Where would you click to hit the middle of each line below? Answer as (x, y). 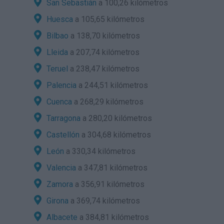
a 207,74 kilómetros (103, 52)
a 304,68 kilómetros (115, 135)
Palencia (61, 85)
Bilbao (57, 36)
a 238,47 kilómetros (103, 69)
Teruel (57, 69)
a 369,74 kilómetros (104, 201)
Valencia (61, 168)
